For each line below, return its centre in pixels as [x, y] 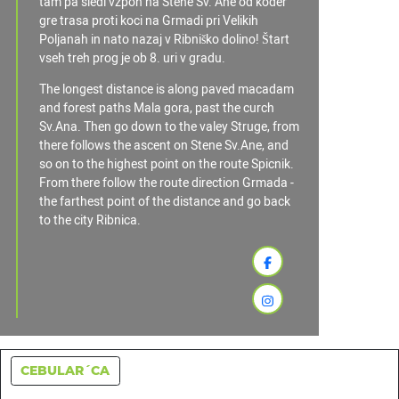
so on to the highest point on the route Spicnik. [167, 164]
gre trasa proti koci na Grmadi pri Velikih [149, 20]
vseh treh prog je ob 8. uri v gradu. [132, 58]
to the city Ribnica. [90, 220]
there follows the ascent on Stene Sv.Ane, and [164, 145]
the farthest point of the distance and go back [165, 201]
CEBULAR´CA [65, 371]
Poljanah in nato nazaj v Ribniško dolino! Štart [164, 39]
